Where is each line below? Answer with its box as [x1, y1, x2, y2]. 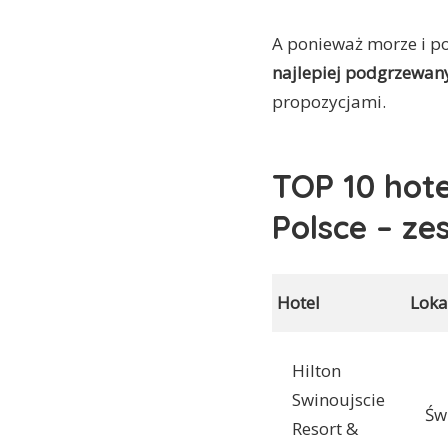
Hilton [292, 359, 341, 383]
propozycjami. [272, 89, 386, 113]
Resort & [292, 417, 358, 441]
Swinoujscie [292, 388, 385, 412]
